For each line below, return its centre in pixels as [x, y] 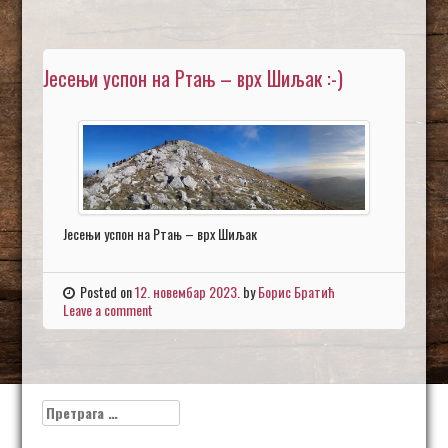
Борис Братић [297, 292]
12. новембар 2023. [188, 292]
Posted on [108, 292]
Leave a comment [108, 310]
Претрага [70, 408]
